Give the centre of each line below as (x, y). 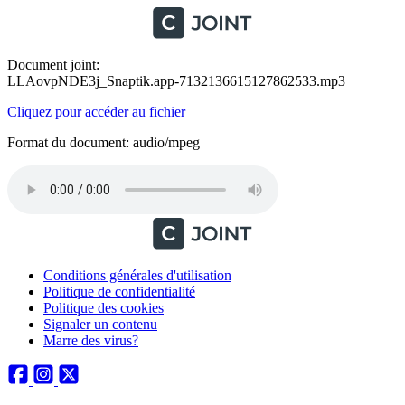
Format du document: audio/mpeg (104, 142)
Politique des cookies (104, 308)
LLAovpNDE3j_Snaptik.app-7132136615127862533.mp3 (176, 81)
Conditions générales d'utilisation (137, 275)
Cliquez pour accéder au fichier (96, 112)
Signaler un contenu (100, 324)
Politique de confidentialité (119, 292)
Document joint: (53, 65)
